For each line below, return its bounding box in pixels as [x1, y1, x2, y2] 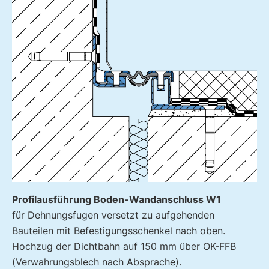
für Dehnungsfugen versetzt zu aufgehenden [12, 208, 214, 221]
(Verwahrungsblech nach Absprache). [12, 255, 181, 268]
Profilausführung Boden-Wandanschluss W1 [12, 193, 221, 205]
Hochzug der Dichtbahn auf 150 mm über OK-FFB [12, 240, 236, 252]
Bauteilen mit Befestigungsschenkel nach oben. [12, 224, 225, 237]
